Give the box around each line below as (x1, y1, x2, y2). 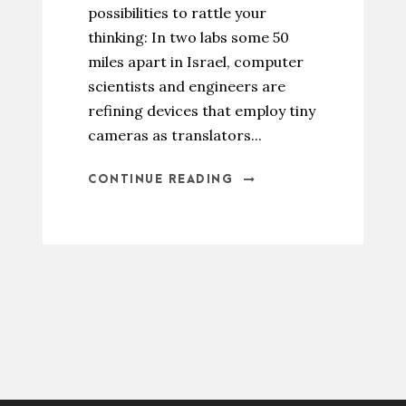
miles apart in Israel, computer (88, 53, 304, 71)
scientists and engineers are (88, 77, 285, 95)
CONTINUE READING (88, 173, 233, 186)
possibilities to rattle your (88, 4, 266, 22)
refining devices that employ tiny (88, 101, 315, 120)
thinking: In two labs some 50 (88, 28, 289, 46)
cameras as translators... (88, 126, 262, 144)
